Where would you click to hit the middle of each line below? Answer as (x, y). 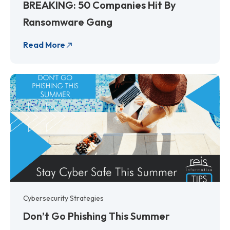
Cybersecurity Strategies (63, 198)
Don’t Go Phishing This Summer (97, 216)
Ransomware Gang (68, 22)
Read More (44, 44)
